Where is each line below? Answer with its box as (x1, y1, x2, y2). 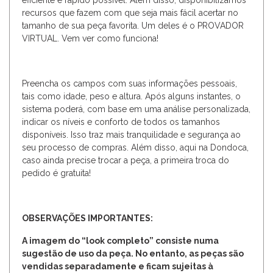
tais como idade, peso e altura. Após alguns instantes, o (22, 91, 241, 101)
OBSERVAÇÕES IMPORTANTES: (22, 213, 157, 223)
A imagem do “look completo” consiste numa (22, 235, 219, 246)
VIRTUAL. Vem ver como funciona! (22, 33, 158, 43)
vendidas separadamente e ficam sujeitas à (22, 261, 213, 271)
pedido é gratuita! (22, 168, 91, 178)
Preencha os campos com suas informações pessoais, (22, 78, 237, 88)
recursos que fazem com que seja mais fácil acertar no (22, 7, 238, 18)
